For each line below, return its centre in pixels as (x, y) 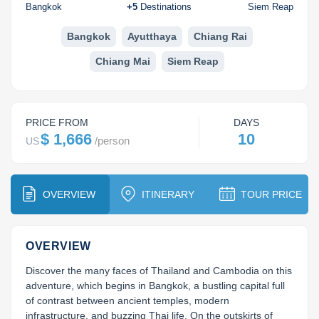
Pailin (211, 31)
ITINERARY (168, 195)
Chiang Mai (122, 62)
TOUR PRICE (271, 195)
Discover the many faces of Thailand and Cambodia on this (159, 271)
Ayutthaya (152, 37)
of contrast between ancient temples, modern (127, 301)
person (114, 141)
